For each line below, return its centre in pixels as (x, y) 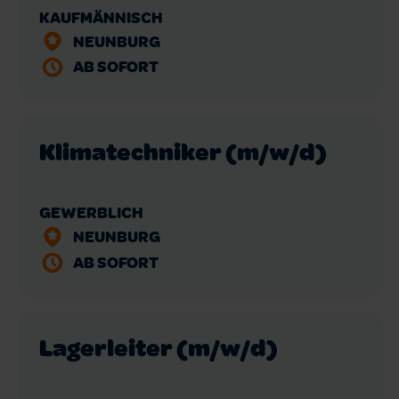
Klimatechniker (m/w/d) (183, 151)
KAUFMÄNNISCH (101, 16)
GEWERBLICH (91, 212)
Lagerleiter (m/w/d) (159, 346)
